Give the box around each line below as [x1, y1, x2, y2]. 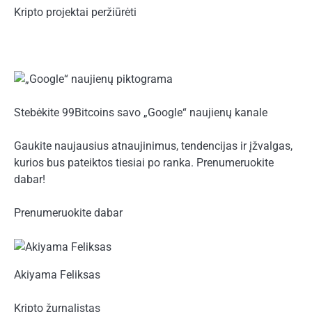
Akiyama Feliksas [14, 267, 100, 281]
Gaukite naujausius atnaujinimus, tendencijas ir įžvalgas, [14, 139, 292, 153]
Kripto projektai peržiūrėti [14, 5, 136, 19]
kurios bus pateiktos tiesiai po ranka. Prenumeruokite [14, 156, 274, 170]
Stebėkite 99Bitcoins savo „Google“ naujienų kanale [14, 106, 267, 120]
